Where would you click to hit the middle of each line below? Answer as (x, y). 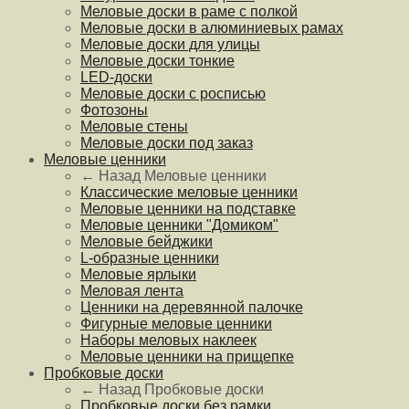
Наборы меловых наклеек (168, 340)
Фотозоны (114, 110)
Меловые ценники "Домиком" (179, 225)
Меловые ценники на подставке (188, 208)
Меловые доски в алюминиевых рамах (212, 27)
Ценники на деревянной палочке (192, 307)
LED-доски (116, 77)
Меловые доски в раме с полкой (189, 11)
